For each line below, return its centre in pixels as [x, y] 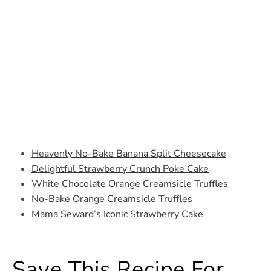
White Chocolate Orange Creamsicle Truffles [130, 184]
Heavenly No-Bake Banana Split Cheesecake [129, 154]
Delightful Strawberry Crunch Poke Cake [120, 169]
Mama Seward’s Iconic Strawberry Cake [117, 214]
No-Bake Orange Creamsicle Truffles [112, 199]
